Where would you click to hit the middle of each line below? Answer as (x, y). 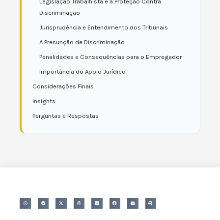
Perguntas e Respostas (66, 116)
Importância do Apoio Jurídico (82, 71)
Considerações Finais (63, 86)
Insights (44, 101)
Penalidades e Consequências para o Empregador (110, 57)
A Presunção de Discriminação (82, 42)
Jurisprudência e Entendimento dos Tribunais (104, 27)
